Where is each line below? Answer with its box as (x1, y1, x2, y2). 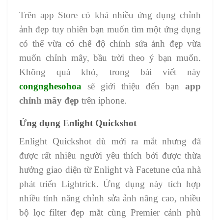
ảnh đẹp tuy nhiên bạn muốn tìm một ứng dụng (19, 24, 201, 34)
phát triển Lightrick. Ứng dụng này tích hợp (19, 178, 201, 189)
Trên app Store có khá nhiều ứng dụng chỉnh (19, 9, 201, 20)
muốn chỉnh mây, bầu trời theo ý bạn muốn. (19, 52, 201, 63)
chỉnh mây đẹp (19, 95, 82, 106)
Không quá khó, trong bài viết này (19, 66, 201, 77)
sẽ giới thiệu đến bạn (82, 81, 185, 91)
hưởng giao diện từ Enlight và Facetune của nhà (19, 164, 201, 175)
